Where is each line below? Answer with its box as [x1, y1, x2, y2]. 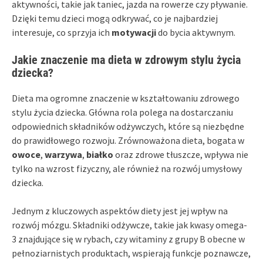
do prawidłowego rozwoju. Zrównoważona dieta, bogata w [12, 134, 244, 146]
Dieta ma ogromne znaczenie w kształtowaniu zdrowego [12, 92, 240, 104]
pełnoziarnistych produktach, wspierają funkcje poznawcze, [12, 247, 251, 259]
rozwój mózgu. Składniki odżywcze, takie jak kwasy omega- [12, 218, 247, 231]
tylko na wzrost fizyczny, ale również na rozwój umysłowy [12, 162, 242, 174]
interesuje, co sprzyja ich [12, 26, 112, 38]
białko [86, 148, 113, 160]
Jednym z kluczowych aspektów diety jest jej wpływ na [12, 204, 228, 217]
